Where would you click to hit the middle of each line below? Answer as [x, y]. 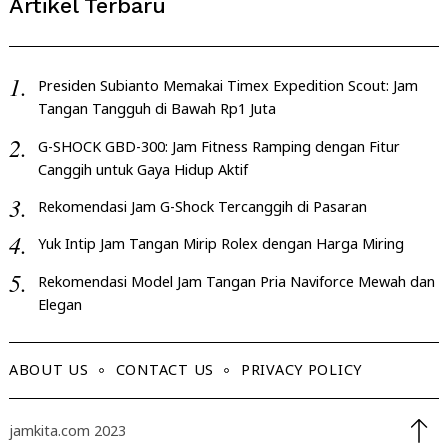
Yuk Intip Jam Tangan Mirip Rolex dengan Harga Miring [220, 244]
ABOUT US [49, 370]
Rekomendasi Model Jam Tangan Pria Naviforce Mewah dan [236, 281]
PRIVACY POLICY [301, 370]
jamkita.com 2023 [67, 430]
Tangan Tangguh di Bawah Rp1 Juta [156, 109]
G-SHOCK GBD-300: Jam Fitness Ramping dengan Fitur [218, 146]
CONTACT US [164, 370]
